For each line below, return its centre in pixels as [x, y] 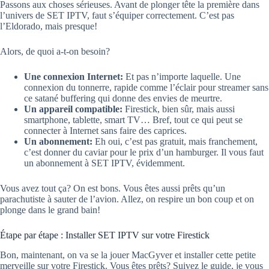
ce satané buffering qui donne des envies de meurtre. [123, 98]
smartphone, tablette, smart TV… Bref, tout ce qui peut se [133, 120]
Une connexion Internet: [74, 77]
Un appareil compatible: [73, 109]
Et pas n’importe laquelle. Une [182, 77]
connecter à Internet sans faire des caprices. [105, 131]
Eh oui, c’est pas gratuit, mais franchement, [175, 142]
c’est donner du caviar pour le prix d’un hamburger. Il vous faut [144, 153]
